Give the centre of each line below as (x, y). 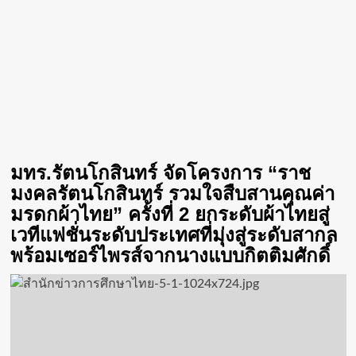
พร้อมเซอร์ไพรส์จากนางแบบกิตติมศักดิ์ (170, 255)
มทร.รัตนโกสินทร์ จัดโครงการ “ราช (160, 173)
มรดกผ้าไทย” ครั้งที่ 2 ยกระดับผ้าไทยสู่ (170, 214)
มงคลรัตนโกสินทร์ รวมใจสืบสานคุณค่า (172, 193)
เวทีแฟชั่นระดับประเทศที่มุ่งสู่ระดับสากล (174, 235)
